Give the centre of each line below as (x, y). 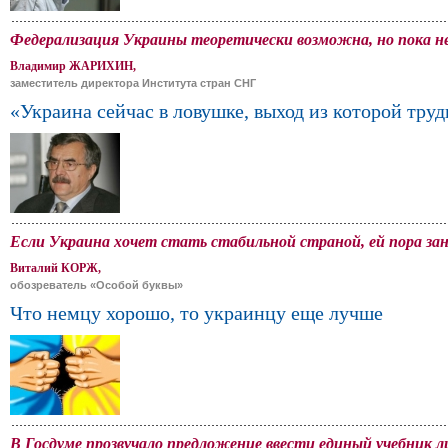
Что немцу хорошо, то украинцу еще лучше (196, 313)
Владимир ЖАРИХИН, (73, 66)
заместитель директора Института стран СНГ (133, 83)
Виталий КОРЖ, (55, 268)
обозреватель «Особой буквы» (96, 285)
